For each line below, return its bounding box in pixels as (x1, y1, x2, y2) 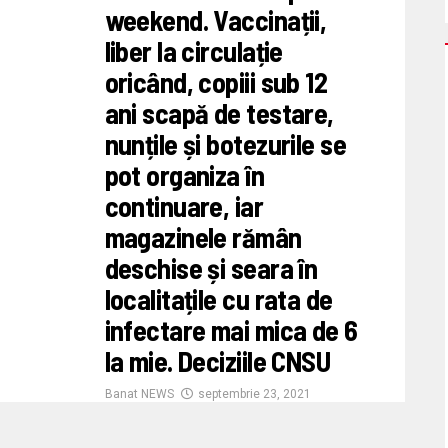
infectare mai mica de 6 (104, 312, 358, 347)
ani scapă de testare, (104, 95, 334, 130)
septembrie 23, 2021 (197, 386, 311, 401)
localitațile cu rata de (104, 281, 333, 316)
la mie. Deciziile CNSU (104, 343, 331, 378)
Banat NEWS (104, 386, 174, 401)
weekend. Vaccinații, (104, 2, 327, 37)
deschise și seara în (104, 250, 318, 285)
